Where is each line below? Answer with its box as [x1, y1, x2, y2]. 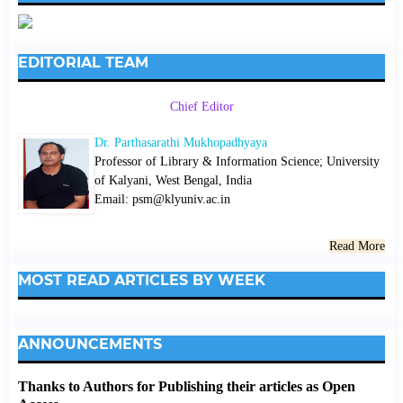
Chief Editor [169, 100, 234, 114]
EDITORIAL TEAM [17, 53, 148, 71]
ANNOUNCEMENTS [17, 336, 162, 354]
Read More [329, 239, 386, 254]
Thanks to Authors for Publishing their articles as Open [17, 378, 355, 396]
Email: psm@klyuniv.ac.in [94, 193, 230, 207]
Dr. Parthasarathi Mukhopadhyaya [94, 136, 267, 150]
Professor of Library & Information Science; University [94, 155, 380, 169]
